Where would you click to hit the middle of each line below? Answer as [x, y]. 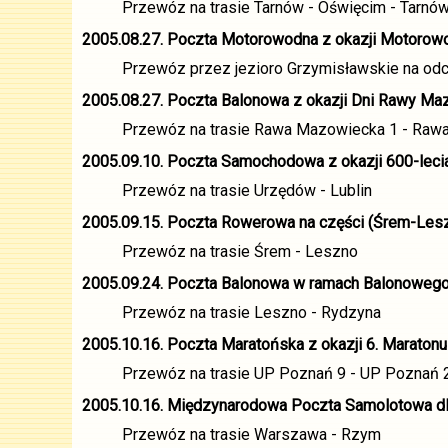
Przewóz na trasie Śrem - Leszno [240, 251]
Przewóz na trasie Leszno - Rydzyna [251, 312]
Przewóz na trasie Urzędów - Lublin [247, 190]
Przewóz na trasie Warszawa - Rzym [251, 434]
